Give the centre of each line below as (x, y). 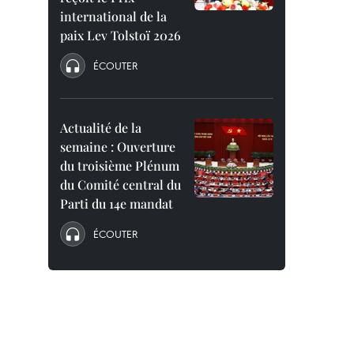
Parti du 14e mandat (117, 203)
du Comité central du (121, 185)
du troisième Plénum (120, 166)
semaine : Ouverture (118, 147)
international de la (113, 16)
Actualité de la (101, 128)
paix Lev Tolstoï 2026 (121, 35)
